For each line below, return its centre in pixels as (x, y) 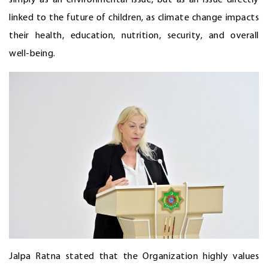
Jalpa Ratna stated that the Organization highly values (134, 256)
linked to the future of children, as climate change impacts (134, 18)
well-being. (32, 54)
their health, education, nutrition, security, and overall (134, 36)
